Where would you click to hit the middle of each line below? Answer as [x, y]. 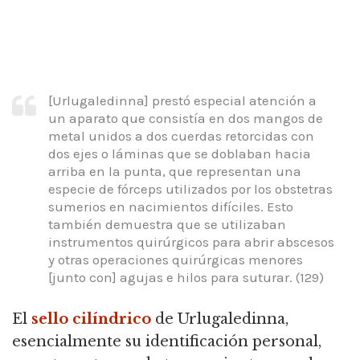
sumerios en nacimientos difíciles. [156, 206]
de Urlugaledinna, [220, 319]
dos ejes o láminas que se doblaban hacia [180, 153]
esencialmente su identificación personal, [167, 342]
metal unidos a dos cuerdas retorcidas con [181, 135]
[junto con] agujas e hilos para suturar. [170, 277]
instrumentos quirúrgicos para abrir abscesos [191, 241]
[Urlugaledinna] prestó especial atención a [182, 100]
